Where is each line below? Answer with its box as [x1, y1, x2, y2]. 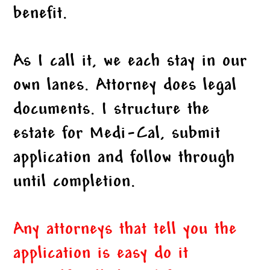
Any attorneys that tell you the [13, 220, 237, 240]
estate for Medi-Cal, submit [13, 124, 221, 145]
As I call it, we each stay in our [13, 52, 248, 72]
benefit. [13, 4, 68, 25]
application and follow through [13, 148, 236, 169]
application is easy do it [13, 244, 189, 265]
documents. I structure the [13, 100, 210, 121]
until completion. [13, 172, 136, 193]
